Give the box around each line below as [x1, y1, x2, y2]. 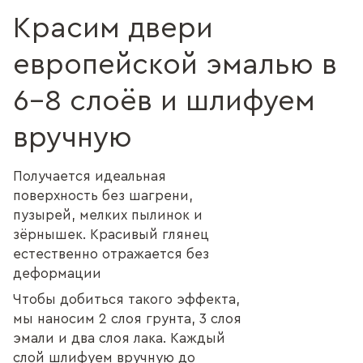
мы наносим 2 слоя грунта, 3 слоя [13, 311, 241, 326]
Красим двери [13, 13, 213, 43]
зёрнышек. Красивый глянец [13, 227, 209, 241]
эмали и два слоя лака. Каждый [13, 331, 225, 345]
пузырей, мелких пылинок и [13, 207, 203, 222]
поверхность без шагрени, [13, 188, 193, 203]
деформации [13, 266, 101, 280]
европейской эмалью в [13, 49, 337, 79]
